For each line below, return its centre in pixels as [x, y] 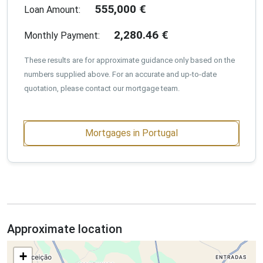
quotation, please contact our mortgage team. [102, 88]
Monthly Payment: [62, 35]
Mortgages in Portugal [131, 133]
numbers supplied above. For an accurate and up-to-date [120, 74]
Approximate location [65, 229]
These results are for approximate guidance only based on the [129, 60]
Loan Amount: [52, 9]
